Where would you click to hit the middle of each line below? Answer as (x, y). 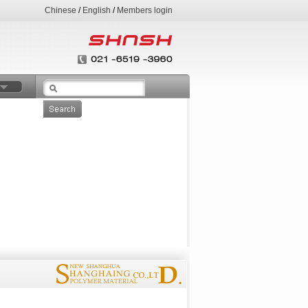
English (97, 10)
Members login (145, 10)
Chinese (60, 10)
